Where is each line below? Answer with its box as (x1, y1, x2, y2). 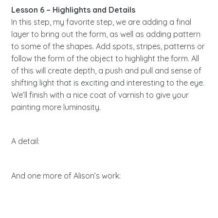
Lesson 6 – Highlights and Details (11, 5, 135, 15)
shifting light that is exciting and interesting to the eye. (11, 78, 204, 88)
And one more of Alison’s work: (11, 170, 121, 181)
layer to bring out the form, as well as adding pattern (11, 29, 200, 39)
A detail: (11, 136, 39, 146)
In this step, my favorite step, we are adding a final (11, 17, 191, 27)
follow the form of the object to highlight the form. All (11, 54, 199, 64)
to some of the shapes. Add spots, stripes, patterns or (11, 41, 205, 52)
